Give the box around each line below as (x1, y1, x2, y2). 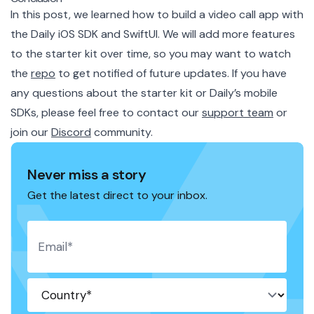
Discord (51, 125, 91, 140)
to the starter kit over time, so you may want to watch (11, 46, 291, 62)
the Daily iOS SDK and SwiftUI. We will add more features (11, 27, 295, 42)
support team (202, 105, 273, 121)
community (91, 125, 151, 140)
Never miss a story (27, 165, 146, 184)
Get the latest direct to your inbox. (27, 188, 207, 203)
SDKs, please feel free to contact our (11, 105, 202, 121)
